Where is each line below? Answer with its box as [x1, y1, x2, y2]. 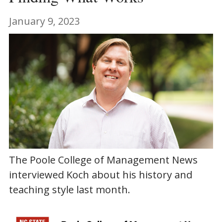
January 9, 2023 [8, 14, 80, 28]
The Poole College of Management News [8, 153, 198, 167]
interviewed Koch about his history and [8, 168, 192, 182]
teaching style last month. [8, 183, 130, 197]
